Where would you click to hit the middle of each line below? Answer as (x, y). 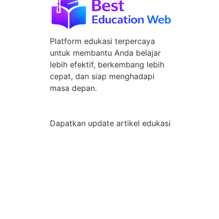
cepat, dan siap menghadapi (102, 77)
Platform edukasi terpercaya (102, 41)
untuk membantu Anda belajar (105, 53)
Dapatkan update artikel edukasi (110, 123)
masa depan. (73, 88)
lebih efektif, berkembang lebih (107, 65)
